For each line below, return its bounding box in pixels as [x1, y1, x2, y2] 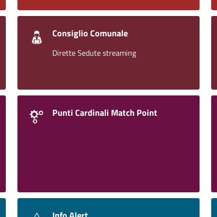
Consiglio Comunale [52, 27, 128, 40]
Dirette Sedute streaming [52, 47, 136, 59]
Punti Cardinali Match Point [52, 106, 157, 119]
